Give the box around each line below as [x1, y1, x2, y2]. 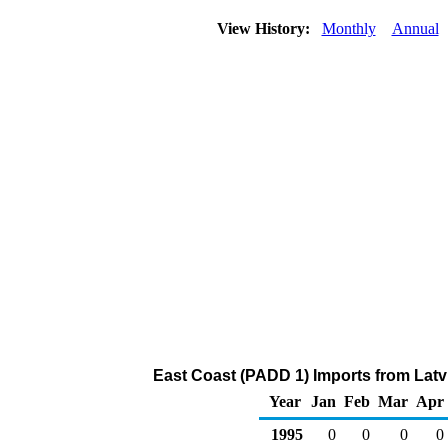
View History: [212, 20, 318, 37]
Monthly [321, 20, 376, 37]
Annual [391, 20, 439, 37]
